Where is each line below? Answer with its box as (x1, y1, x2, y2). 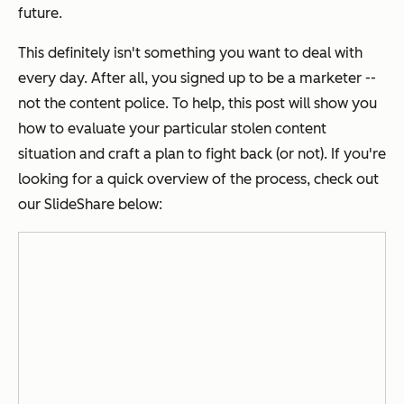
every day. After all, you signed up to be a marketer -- (18, 69, 376, 87)
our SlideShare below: (18, 196, 162, 214)
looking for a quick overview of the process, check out (18, 170, 379, 188)
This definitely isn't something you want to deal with (18, 44, 363, 62)
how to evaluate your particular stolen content (18, 120, 326, 138)
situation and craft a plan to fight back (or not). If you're (18, 145, 386, 163)
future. (18, 5, 62, 23)
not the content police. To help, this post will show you (18, 95, 377, 113)
